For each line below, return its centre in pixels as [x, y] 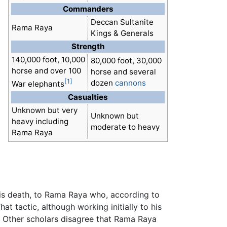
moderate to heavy [125, 127]
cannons [130, 83]
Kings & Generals [122, 33]
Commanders [88, 9]
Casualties [88, 97]
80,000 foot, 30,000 [126, 61]
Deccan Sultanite [122, 22]
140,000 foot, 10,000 [48, 60]
